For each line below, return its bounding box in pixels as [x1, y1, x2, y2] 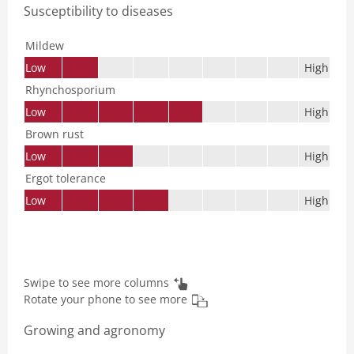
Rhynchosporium [25, 82, 115, 97]
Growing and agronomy [24, 321, 165, 339]
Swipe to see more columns [24, 275, 169, 290]
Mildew [25, 38, 64, 53]
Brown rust [25, 126, 84, 141]
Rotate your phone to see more [24, 292, 187, 307]
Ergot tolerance [25, 171, 106, 186]
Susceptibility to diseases [24, 2, 173, 20]
